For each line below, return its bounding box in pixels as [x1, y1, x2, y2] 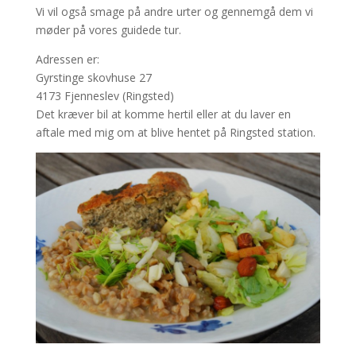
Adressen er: [35, 52, 99, 68]
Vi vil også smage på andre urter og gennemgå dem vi [35, 4, 313, 20]
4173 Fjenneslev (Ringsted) [35, 88, 174, 104]
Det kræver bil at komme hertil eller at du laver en [35, 106, 291, 122]
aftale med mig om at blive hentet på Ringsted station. [35, 125, 315, 141]
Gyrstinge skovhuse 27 [35, 70, 152, 86]
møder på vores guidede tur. [35, 22, 181, 38]
